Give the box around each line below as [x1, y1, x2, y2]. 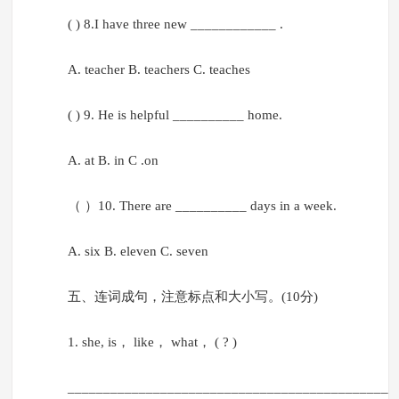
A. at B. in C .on [67, 153, 159, 168]
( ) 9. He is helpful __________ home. [67, 108, 282, 123]
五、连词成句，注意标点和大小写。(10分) [67, 289, 318, 305]
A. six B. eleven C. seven [67, 244, 208, 259]
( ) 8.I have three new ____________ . [67, 17, 283, 32]
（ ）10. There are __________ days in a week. [67, 199, 337, 214]
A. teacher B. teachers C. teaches [67, 62, 250, 77]
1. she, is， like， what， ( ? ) [67, 335, 237, 350]
